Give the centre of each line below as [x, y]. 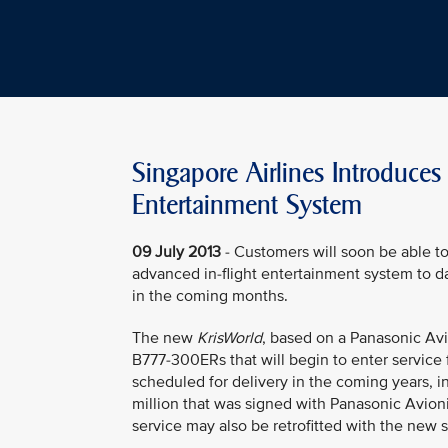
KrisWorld [229, 338]
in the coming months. [210, 296]
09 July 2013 [176, 252]
